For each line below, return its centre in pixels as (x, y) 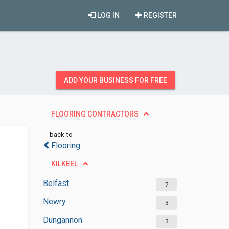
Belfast (56, 183)
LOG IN (108, 15)
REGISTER (159, 15)
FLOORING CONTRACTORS (95, 114)
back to (61, 134)
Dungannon (62, 220)
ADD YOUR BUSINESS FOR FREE (116, 80)
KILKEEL (64, 164)
